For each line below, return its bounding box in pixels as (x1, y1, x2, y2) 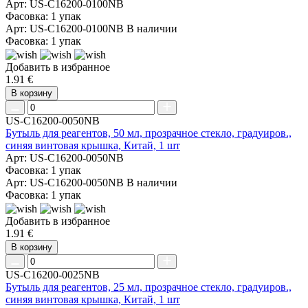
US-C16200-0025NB (5, 269, 100, 281)
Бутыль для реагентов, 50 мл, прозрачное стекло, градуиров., (5, 127, 291, 140)
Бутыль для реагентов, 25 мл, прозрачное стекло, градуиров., (5, 281, 291, 294)
